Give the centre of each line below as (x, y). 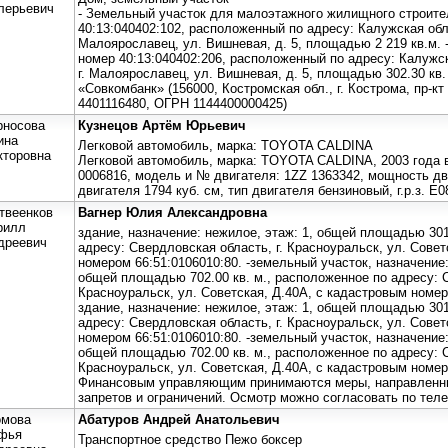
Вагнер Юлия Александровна (172, 212)
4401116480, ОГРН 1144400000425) (182, 103)
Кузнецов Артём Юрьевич (162, 125)
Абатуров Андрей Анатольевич (179, 419)
